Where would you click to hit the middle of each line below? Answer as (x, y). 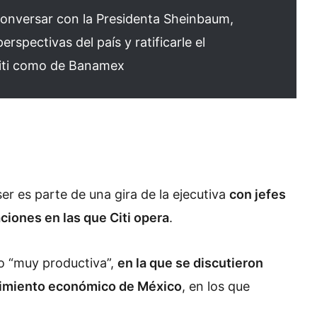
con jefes (258, 195)
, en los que (216, 286)
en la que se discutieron (190, 263)
